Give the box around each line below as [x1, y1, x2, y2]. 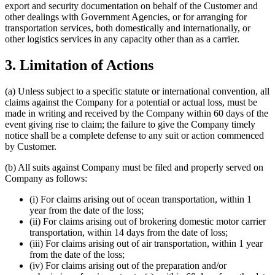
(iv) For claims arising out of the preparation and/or [29, 260, 227, 271]
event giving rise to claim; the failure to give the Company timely [5, 119, 255, 130]
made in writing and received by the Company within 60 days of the [5, 108, 268, 119]
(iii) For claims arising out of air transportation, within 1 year [29, 238, 263, 249]
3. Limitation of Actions [5, 57, 153, 74]
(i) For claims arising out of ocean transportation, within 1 [29, 194, 252, 205]
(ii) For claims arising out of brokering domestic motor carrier [29, 216, 266, 227]
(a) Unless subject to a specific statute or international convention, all [5, 86, 269, 97]
